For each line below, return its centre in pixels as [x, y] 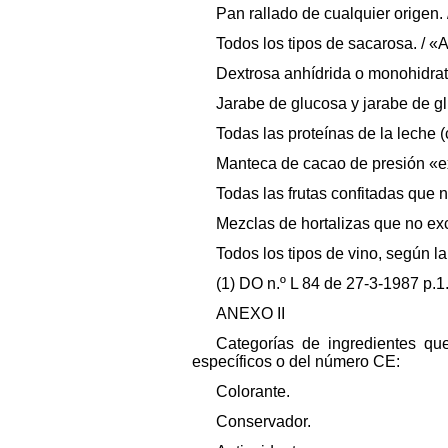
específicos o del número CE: [296, 361]
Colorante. [253, 391]
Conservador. [263, 421]
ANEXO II [250, 313]
